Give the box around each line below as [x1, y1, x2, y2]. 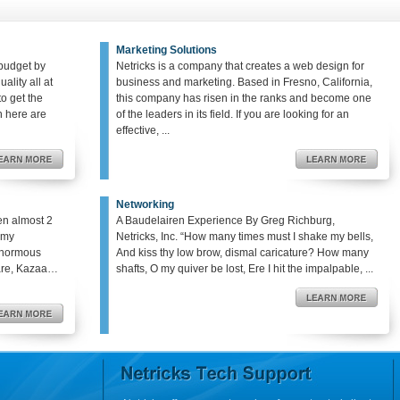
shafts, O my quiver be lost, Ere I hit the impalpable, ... [116, 262, 373, 275]
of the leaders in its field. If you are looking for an [116, 108, 349, 121]
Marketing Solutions [116, 44, 217, 56]
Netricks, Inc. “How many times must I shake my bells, [116, 230, 373, 243]
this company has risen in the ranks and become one [116, 92, 371, 104]
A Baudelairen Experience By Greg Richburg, [116, 214, 335, 227]
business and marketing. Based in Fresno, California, [116, 76, 372, 88]
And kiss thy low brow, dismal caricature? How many [116, 246, 369, 259]
